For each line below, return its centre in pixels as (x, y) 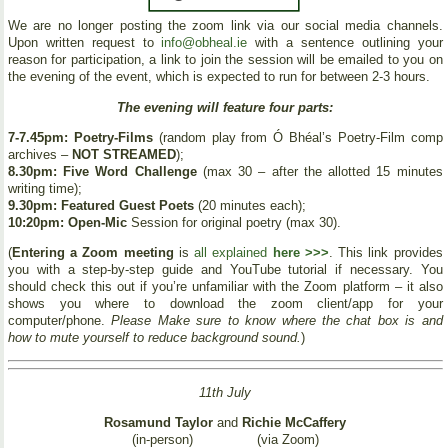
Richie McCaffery (294, 422)
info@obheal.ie (204, 43)
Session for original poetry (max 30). (234, 222)
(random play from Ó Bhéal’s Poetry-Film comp (297, 137)
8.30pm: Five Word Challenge (102, 171)
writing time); (45, 188)
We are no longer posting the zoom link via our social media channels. (225, 26)
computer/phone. (60, 321)
